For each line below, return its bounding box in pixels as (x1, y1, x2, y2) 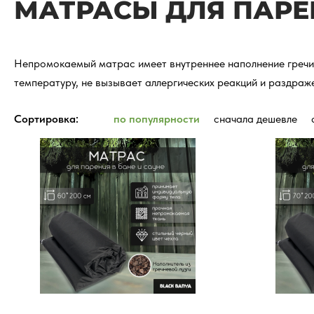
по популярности (114, 112, 200, 126)
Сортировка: (14, 112, 78, 126)
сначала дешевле (214, 112, 297, 126)
